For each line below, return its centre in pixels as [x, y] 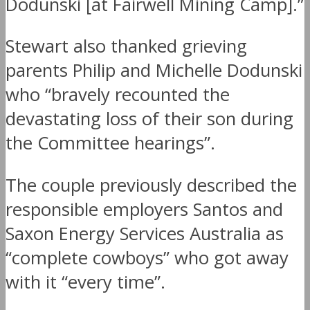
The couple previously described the [151, 185]
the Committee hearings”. [110, 143]
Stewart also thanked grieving [126, 46]
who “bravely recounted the [118, 95]
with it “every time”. [85, 282]
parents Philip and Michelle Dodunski [154, 71]
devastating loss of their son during [149, 119]
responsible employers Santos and [144, 209]
